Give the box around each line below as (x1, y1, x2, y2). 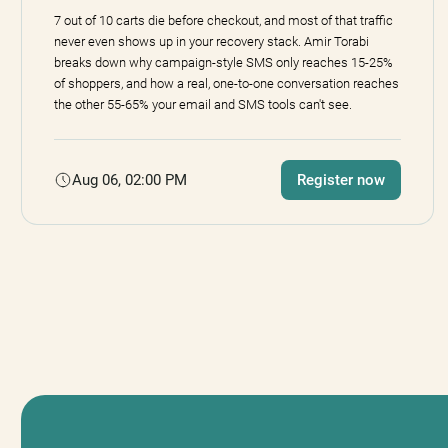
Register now (296, 171, 385, 190)
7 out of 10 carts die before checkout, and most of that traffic (54, 13, 393, 29)
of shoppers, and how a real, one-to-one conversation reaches (54, 76, 399, 92)
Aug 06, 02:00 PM (72, 170, 187, 189)
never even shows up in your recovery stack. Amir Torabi (54, 34, 369, 50)
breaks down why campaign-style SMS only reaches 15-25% (54, 55, 393, 71)
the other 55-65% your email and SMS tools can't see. (54, 97, 352, 113)
